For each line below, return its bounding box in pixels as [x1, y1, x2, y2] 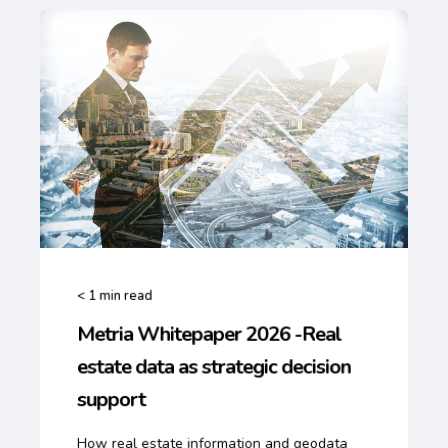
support [76, 385, 146, 414]
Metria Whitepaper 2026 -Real [76, 320, 342, 348]
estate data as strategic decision [76, 353, 351, 381]
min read [99, 286, 153, 306]
